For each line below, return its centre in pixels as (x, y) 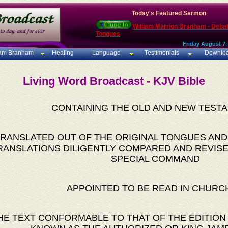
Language (106, 53)
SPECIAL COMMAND (155, 159)
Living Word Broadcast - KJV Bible (114, 81)
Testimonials (162, 53)
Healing (62, 53)
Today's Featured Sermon (169, 13)
